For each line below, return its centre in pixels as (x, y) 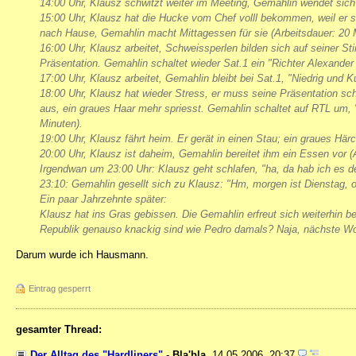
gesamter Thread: (59, 330)
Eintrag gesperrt (60, 289)
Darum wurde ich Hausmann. (82, 255)
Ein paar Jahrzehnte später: (103, 199)
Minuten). (61, 123)
